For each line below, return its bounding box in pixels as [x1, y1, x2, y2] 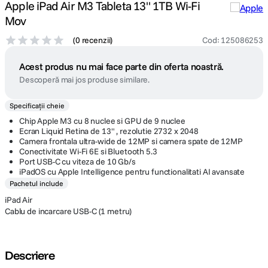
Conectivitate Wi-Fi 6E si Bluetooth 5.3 [19, 146, 157, 157]
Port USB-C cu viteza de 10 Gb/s [19, 156, 136, 167]
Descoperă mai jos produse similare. [19, 74, 150, 85]
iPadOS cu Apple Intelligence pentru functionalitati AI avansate [19, 166, 245, 177]
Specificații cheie [10, 101, 65, 110]
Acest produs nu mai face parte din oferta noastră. [19, 60, 224, 72]
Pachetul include [10, 179, 63, 188]
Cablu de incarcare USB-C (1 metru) [5, 206, 132, 217]
